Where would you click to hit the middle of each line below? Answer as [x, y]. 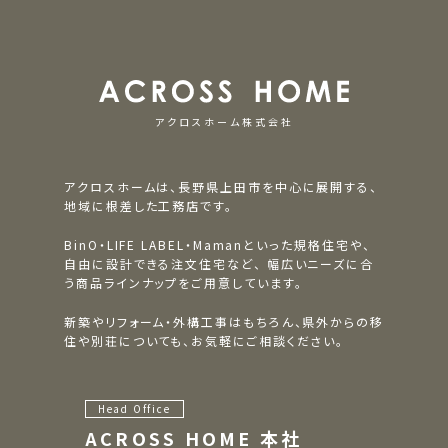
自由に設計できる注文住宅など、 [163, 263]
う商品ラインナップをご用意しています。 [183, 282]
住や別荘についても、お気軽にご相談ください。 [204, 340]
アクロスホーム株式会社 [224, 121]
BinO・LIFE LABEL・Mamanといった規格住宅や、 [217, 244]
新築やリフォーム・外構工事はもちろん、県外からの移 [224, 321]
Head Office [134, 408]
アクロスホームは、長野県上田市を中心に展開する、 [221, 186]
